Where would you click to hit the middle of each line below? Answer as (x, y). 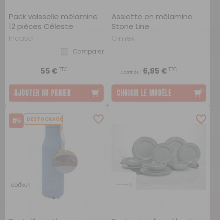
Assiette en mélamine (152, 16)
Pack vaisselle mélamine (53, 16)
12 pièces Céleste (41, 26)
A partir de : (131, 72)
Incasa (21, 38)
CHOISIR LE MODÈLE (144, 93)
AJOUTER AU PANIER (43, 93)
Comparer (88, 51)
